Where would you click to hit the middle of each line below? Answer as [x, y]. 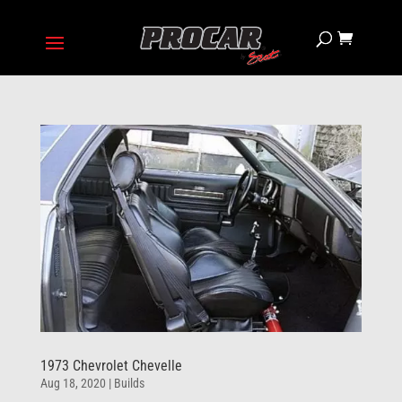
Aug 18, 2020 [73, 384]
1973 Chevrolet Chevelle [111, 366]
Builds [129, 384]
